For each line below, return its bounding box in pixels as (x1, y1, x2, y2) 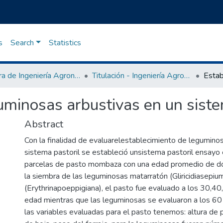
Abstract (24, 117, 63, 131)
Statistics (48, 37, 81, 48)
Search (10, 37, 34, 48)
